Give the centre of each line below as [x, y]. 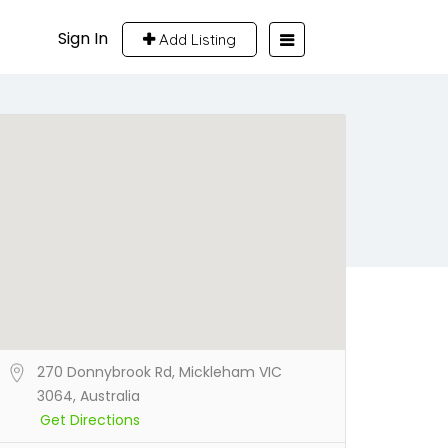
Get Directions [90, 420]
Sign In [83, 38]
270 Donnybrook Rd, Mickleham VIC [159, 372]
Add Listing [195, 39]
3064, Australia [88, 396]
